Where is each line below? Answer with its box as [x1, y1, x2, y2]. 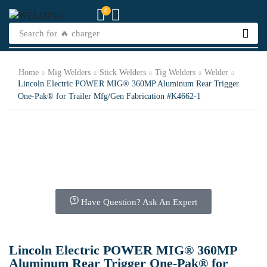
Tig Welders [155, 67, 195, 77]
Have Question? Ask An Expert [81, 197, 197, 207]
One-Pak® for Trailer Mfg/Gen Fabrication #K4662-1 [18, 91, 201, 101]
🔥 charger [60, 28, 100, 38]
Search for [18, 28, 57, 38]
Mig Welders [48, 67, 91, 77]
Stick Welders [100, 67, 146, 77]
